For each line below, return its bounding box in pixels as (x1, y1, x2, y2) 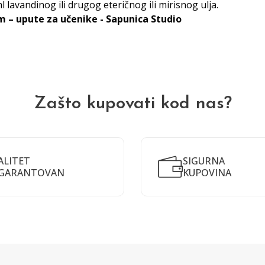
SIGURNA (183, 154, 225, 167)
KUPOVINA (183, 166, 231, 179)
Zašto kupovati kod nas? (33, 95, 232, 113)
